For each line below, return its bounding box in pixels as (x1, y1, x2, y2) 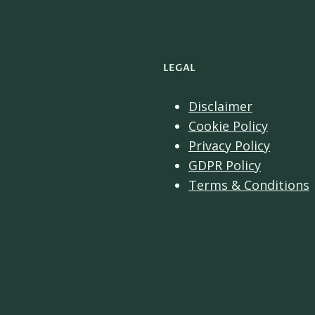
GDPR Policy (188, 157, 261, 174)
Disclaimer (188, 98, 252, 115)
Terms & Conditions (188, 176, 309, 193)
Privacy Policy (188, 137, 270, 154)
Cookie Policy (188, 117, 268, 134)
